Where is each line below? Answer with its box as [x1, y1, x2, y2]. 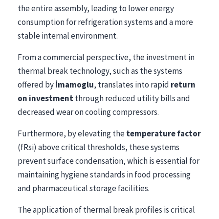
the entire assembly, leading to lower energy [18, 2, 174, 14]
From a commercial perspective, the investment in [18, 51, 195, 63]
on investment [18, 92, 73, 104]
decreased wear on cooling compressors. [18, 106, 159, 117]
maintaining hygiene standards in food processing [18, 169, 191, 180]
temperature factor [126, 128, 201, 139]
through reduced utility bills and [73, 92, 190, 104]
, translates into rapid [94, 79, 171, 90]
